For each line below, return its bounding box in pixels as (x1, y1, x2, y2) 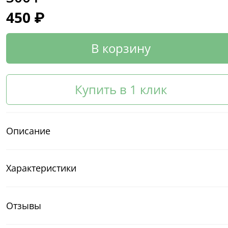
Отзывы (6, 199, 41, 212)
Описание (6, 124, 50, 137)
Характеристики (6, 162, 76, 175)
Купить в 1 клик (74, 80, 167, 98)
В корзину (91, 39, 151, 56)
